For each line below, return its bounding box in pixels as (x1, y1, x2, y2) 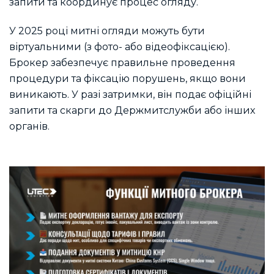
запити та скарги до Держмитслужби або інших (9, 104, 255, 116)
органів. (9, 120, 50, 132)
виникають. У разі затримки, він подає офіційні (9, 88, 251, 100)
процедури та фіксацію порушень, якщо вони (9, 72, 246, 84)
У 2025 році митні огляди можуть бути (9, 24, 205, 37)
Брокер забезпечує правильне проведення (9, 56, 235, 68)
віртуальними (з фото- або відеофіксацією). (9, 40, 230, 53)
